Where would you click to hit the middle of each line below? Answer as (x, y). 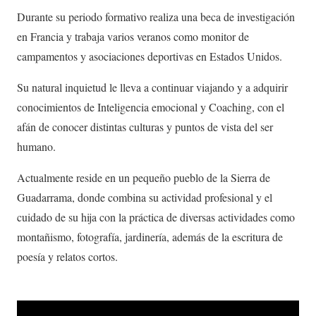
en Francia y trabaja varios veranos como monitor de (133, 36)
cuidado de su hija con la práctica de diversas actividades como (156, 217)
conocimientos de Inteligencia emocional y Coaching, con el (151, 107)
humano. (36, 146)
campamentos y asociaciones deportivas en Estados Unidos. (150, 56)
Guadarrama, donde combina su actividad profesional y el (145, 197)
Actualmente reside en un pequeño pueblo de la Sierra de (144, 177)
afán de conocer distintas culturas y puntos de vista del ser (145, 127)
